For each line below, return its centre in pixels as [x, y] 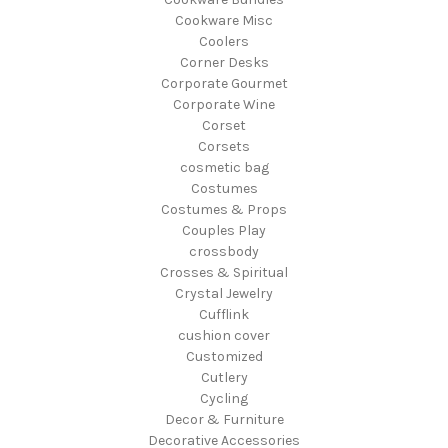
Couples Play [224, 230]
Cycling [224, 398]
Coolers [224, 41]
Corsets [224, 146]
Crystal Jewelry [224, 293]
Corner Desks [224, 62]
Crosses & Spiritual [224, 272]
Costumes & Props [224, 209]
